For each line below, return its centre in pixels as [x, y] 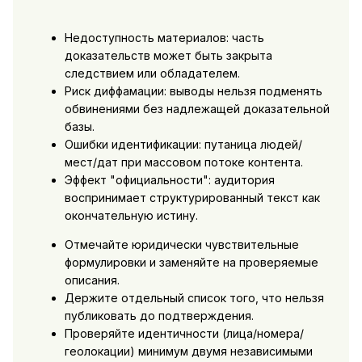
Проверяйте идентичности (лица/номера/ [184, 334]
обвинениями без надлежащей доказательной [197, 109]
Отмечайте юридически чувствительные [181, 245]
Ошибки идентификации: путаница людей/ [183, 145]
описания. [92, 280]
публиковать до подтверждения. [159, 316]
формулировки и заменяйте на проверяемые [191, 263]
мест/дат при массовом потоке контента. [183, 162]
